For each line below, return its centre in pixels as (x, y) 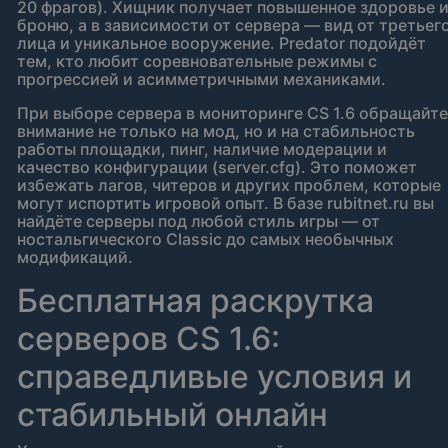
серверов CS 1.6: (148, 339)
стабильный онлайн (172, 415)
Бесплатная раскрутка (195, 301)
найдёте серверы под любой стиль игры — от (198, 221)
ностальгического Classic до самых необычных (205, 239)
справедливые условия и (214, 377)
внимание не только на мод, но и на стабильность (216, 131)
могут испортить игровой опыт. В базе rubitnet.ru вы (225, 203)
